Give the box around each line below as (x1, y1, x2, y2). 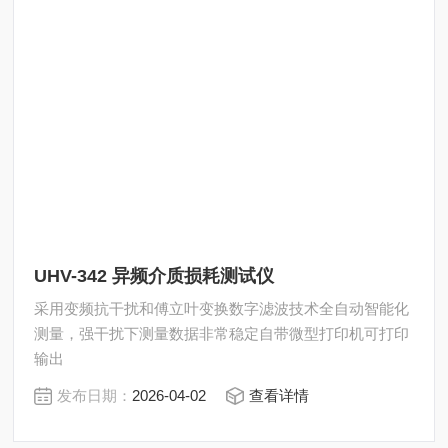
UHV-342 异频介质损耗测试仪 (34, 265, 275, 286)
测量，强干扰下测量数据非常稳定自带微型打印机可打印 (34, 324, 410, 342)
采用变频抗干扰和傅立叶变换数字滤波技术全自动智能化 (34, 299, 410, 317)
